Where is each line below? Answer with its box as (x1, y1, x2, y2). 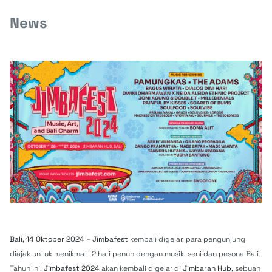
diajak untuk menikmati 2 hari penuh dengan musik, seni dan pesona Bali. (10, 249, 260, 259)
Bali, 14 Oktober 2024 (10, 234, 84, 244)
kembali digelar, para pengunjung (128, 234, 245, 244)
